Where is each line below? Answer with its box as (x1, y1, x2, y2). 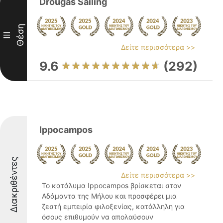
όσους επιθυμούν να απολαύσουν (42, 213, 153, 221)
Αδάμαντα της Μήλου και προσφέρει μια (42, 192, 177, 200)
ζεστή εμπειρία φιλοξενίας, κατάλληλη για (42, 202, 185, 211)
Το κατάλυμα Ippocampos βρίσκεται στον (42, 181, 181, 190)
